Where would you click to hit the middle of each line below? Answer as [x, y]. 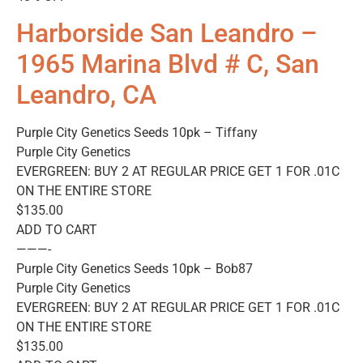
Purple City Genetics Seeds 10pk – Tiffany [137, 133]
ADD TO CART [57, 230]
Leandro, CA [86, 95]
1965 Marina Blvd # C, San [168, 64]
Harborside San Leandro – [167, 34]
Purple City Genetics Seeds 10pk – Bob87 [135, 269]
